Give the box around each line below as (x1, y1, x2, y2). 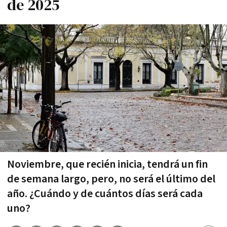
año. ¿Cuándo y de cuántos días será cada (7, 186, 203, 201)
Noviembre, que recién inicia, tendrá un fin (7, 157, 208, 172)
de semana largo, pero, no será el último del (7, 171, 215, 186)
